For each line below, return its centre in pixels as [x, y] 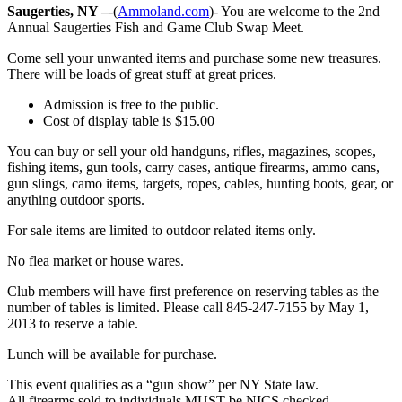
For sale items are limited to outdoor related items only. [162, 230]
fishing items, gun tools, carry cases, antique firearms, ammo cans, [193, 167]
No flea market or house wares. [96, 260]
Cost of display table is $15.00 [129, 120]
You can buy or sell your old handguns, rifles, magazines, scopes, [192, 151]
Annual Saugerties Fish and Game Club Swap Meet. [156, 27]
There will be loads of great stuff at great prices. [142, 74]
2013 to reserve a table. [73, 323]
